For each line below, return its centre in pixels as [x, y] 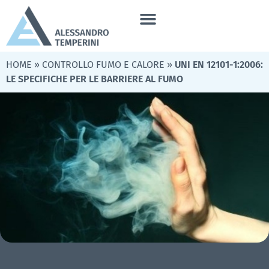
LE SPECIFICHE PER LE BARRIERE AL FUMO [95, 79]
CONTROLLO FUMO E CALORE [103, 65]
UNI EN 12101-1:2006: [219, 65]
